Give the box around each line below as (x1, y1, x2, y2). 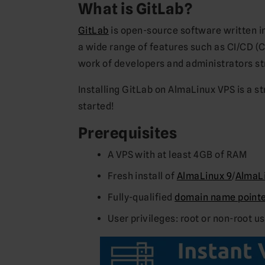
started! (78, 100, 115, 112)
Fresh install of (107, 170, 177, 182)
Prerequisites (78, 123, 177, 142)
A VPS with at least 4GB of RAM (107, 148, 247, 160)
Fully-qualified (107, 191, 175, 203)
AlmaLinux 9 (176, 170, 232, 182)
